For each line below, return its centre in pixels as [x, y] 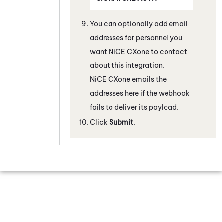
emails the [148, 79]
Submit [121, 122]
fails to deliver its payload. [134, 107]
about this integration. [127, 65]
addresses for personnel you [136, 37]
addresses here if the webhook [140, 93]
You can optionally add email [139, 24]
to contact [168, 51]
